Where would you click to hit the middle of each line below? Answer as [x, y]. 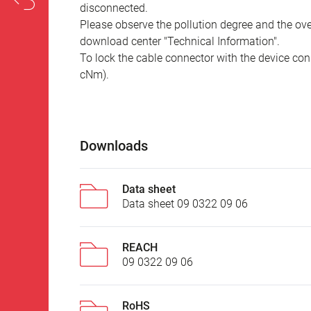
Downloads [114, 146]
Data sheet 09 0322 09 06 [185, 204]
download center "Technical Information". [180, 42]
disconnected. [114, 8]
